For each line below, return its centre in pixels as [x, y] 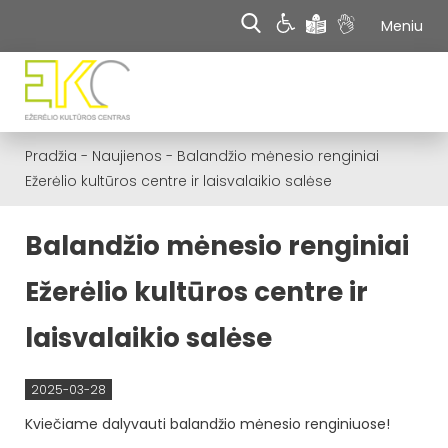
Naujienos [127, 156]
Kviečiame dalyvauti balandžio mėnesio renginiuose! [207, 423]
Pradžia [51, 156]
